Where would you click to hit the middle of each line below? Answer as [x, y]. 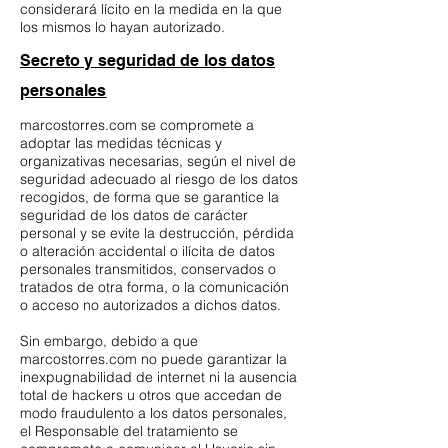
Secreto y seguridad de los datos [148, 61]
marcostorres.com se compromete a [137, 125]
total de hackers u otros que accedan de [151, 395]
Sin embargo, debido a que [109, 341]
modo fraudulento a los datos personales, [153, 413]
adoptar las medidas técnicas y [121, 143]
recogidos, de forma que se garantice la [149, 197]
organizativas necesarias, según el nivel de [158, 161]
